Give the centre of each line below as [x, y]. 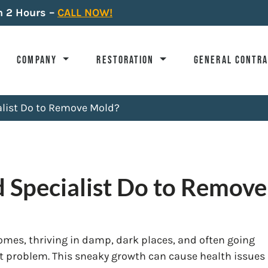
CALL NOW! [85, 13]
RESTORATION [127, 60]
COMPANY [39, 60]
